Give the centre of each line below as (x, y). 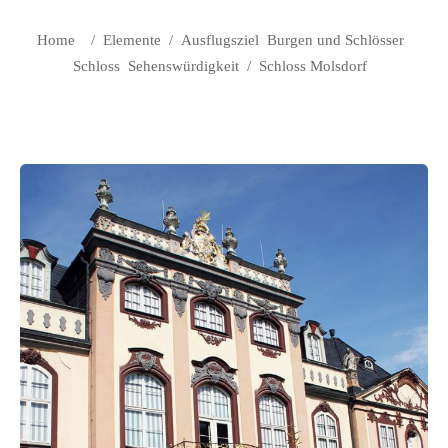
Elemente (131, 39)
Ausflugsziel (219, 39)
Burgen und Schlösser (335, 39)
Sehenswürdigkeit (183, 65)
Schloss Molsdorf (313, 65)
